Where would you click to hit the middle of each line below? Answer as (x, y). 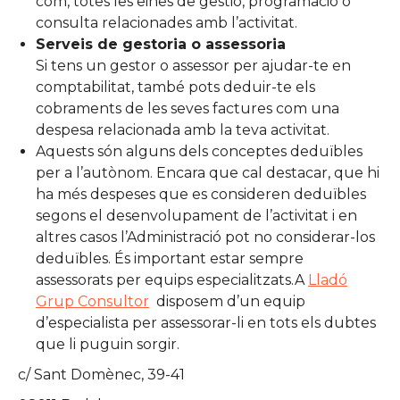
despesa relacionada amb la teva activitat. (183, 129)
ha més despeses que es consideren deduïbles (201, 194)
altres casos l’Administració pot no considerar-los (205, 237)
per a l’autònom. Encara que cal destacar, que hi (208, 172)
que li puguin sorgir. (108, 344)
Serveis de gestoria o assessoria (161, 44)
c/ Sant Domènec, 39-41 (101, 374)
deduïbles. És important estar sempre (170, 258)
